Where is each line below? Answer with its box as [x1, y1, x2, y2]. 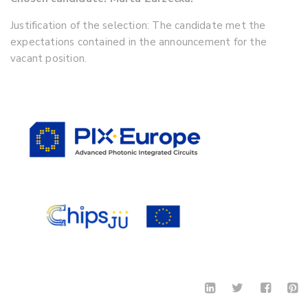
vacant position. [10, 52, 87, 65]
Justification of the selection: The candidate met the [10, 19, 266, 32]
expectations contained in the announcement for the [10, 35, 267, 49]
